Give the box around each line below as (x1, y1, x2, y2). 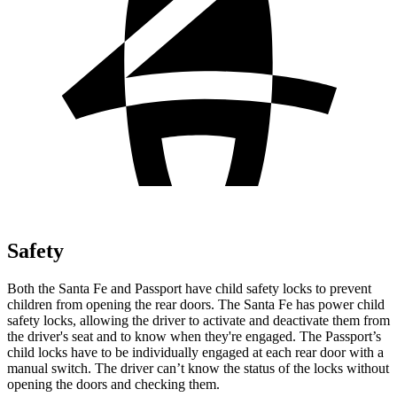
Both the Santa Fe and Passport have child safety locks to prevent (7, 280, 371, 296)
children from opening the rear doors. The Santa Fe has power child (7, 296, 385, 312)
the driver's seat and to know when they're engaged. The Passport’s (7, 328, 381, 344)
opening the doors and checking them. (7, 376, 220, 392)
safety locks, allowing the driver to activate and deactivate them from (7, 312, 390, 328)
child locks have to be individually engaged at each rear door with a (7, 344, 384, 360)
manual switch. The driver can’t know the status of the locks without (7, 360, 389, 376)
